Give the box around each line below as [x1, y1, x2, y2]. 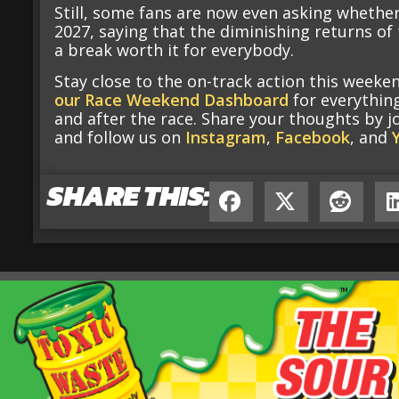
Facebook [275, 126, 351, 149]
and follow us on [54, 126, 186, 149]
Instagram [185, 126, 267, 149]
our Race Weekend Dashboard [54, 89, 289, 111]
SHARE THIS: [47, 174, 209, 217]
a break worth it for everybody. [54, 38, 295, 61]
